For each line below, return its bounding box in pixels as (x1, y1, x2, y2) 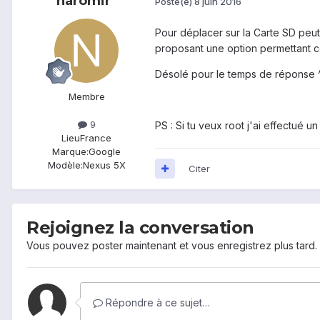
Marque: (52, 146, 89, 158)
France (80, 132, 111, 144)
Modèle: (47, 159, 83, 171)
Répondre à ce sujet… (103, 296, 210, 309)
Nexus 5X (82, 159, 126, 171)
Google (89, 146, 121, 158)
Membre (68, 90, 105, 102)
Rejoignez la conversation (26, 216, 254, 238)
